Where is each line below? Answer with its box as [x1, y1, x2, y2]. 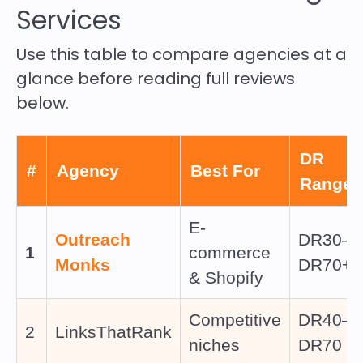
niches [189, 335, 240, 355]
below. [16, 92, 69, 115]
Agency [57, 161, 119, 181]
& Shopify [189, 268, 263, 288]
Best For [190, 161, 260, 181]
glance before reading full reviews [16, 67, 295, 91]
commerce [189, 243, 271, 263]
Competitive [189, 310, 281, 330]
